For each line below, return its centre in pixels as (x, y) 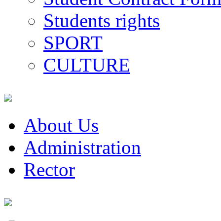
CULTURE (87, 65)
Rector (49, 169)
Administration (82, 147)
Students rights (102, 20)
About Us (61, 125)
